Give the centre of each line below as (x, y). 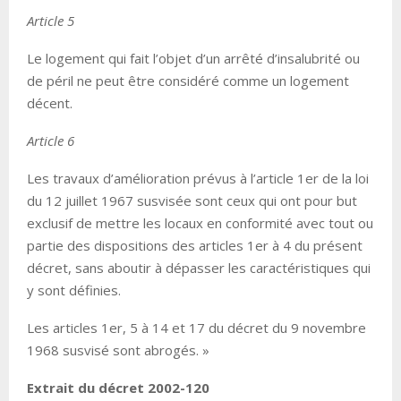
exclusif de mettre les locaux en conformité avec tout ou (200, 223)
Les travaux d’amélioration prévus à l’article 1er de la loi (198, 179)
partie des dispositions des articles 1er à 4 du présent (195, 246)
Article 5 (51, 21)
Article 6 (51, 141)
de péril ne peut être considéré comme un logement (188, 81)
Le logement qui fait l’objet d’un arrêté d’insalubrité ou (193, 59)
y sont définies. (74, 290)
